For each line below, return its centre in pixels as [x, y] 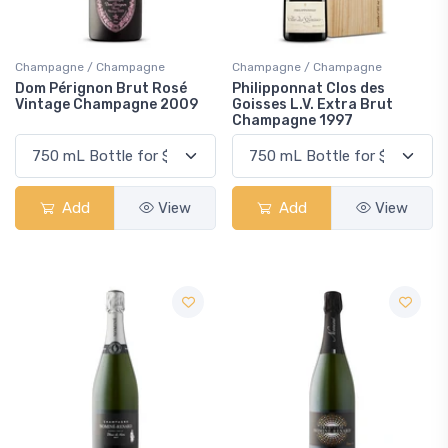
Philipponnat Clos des [308, 88]
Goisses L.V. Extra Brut [312, 104]
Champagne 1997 [292, 120]
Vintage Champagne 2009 [106, 104]
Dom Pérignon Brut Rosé [101, 88]
